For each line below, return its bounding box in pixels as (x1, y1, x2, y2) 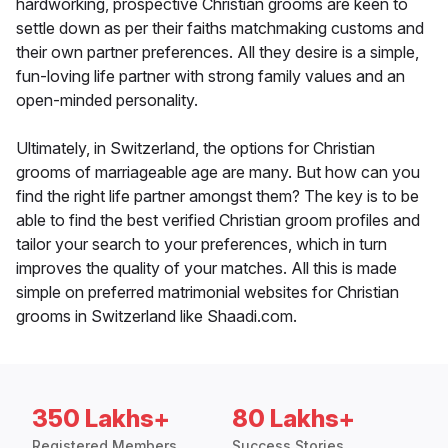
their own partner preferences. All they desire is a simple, (16, 42, 419, 63)
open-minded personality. (16, 90, 198, 111)
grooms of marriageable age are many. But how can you (16, 162, 420, 183)
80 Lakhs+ (232, 404, 355, 434)
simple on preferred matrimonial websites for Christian (16, 282, 399, 303)
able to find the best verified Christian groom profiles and (16, 210, 420, 231)
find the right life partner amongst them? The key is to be (16, 186, 419, 207)
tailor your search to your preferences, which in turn (16, 234, 387, 255)
